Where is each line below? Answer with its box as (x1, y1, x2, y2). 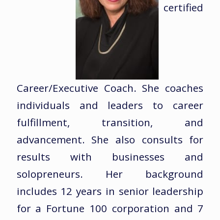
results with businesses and (16, 150, 204, 164)
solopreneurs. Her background (16, 167, 204, 181)
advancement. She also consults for (16, 133, 204, 147)
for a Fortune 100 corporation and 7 (16, 201, 204, 216)
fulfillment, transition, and (16, 115, 204, 130)
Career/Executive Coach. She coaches (16, 81, 204, 95)
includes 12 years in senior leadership (16, 184, 204, 198)
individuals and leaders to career (16, 98, 204, 112)
